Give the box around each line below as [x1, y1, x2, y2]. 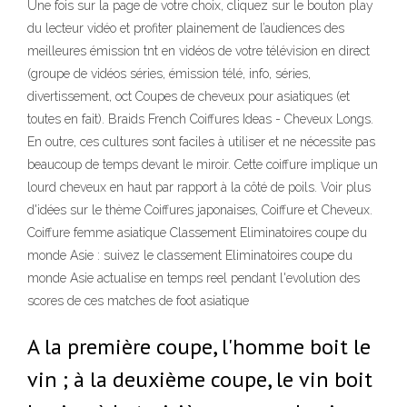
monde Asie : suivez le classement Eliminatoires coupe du [27, 248, 352, 263]
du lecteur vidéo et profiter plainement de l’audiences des [27, 21, 344, 35]
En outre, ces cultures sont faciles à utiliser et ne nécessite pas [27, 134, 375, 149]
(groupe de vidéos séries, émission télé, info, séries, [27, 66, 311, 81]
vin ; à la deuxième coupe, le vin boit [27, 365, 372, 393]
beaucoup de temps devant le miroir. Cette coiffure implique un [27, 157, 378, 172]
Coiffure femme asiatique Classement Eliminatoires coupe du [27, 225, 367, 240]
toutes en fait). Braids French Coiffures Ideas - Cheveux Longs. [27, 112, 373, 126]
